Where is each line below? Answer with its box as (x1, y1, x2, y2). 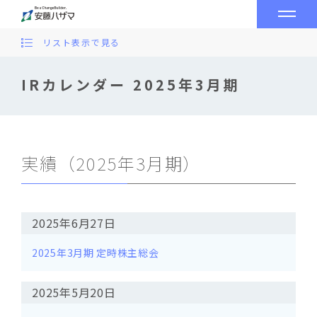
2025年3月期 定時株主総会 (32, 246, 159, 260)
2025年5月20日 (32, 284, 116, 301)
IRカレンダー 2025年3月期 (21, 74, 241, 95)
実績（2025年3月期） (21, 151, 201, 175)
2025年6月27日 (32, 214, 116, 231)
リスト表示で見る (42, 36, 120, 48)
